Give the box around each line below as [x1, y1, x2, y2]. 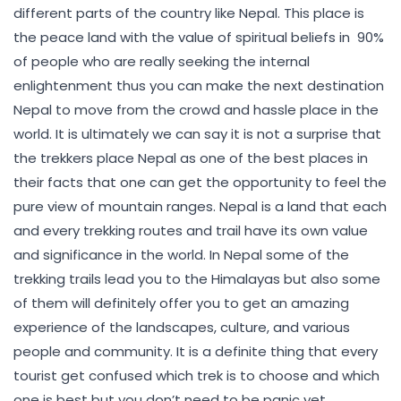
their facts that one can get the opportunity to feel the [13, 172, 387, 192]
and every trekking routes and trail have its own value [13, 220, 368, 240]
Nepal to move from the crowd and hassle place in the [13, 99, 379, 119]
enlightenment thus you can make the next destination [13, 75, 384, 95]
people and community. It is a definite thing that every [13, 341, 378, 361]
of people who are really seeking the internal [13, 51, 310, 71]
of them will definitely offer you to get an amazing [13, 293, 349, 312]
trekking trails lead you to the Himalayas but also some [13, 269, 380, 288]
